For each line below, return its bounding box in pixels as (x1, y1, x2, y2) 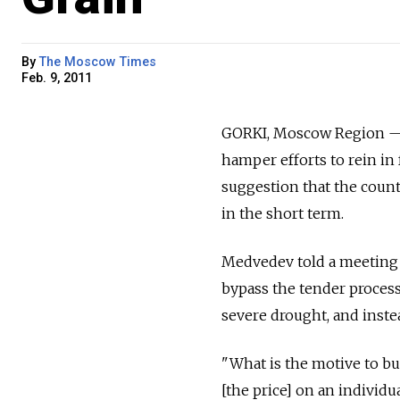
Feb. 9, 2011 (21, 70, 92, 86)
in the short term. (221, 204, 344, 222)
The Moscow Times (39, 54, 156, 70)
